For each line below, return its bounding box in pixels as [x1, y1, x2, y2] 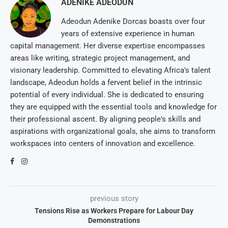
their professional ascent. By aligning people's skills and [10, 115, 201, 124]
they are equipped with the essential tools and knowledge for [10, 102, 217, 112]
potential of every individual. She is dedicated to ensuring [10, 90, 204, 100]
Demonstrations [88, 216, 140, 225]
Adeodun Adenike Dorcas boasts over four [61, 17, 205, 26]
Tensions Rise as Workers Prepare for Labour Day [35, 207, 193, 215]
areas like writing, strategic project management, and [10, 53, 190, 63]
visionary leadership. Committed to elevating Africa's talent [10, 66, 211, 75]
